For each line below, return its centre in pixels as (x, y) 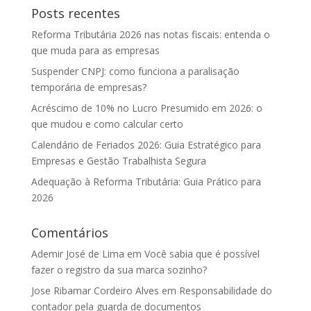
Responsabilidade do (225, 290)
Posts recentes (75, 13)
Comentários (69, 232)
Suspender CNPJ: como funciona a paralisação (135, 71)
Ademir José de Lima (77, 253)
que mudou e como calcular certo (107, 124)
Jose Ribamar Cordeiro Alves (95, 290)
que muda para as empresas (95, 50)
